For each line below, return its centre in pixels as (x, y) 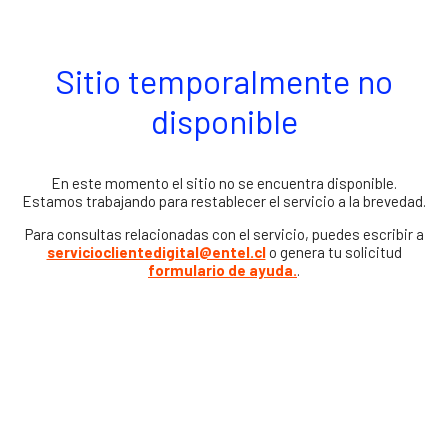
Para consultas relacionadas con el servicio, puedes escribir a (224, 234)
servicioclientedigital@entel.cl (156, 252)
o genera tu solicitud (333, 252)
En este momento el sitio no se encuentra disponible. (224, 183)
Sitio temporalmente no (224, 81)
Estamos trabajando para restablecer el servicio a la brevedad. (224, 201)
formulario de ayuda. (222, 270)
